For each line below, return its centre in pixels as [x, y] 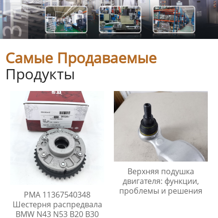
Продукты [40, 74]
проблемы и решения [161, 191]
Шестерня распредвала [57, 205]
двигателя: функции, [161, 181]
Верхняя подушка [161, 171]
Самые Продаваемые [81, 58]
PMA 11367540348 [57, 195]
